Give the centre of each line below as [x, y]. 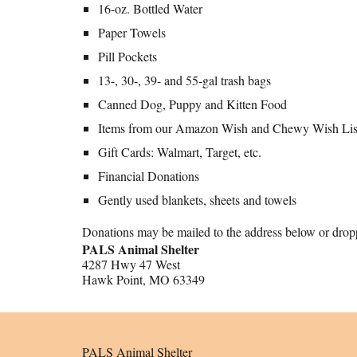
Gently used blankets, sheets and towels [197, 200]
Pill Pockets [127, 56]
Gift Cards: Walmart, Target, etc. [179, 152]
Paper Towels [131, 32]
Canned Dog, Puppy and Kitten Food [192, 104]
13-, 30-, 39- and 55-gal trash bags [184, 80]
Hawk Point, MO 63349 [143, 279]
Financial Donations [148, 176]
